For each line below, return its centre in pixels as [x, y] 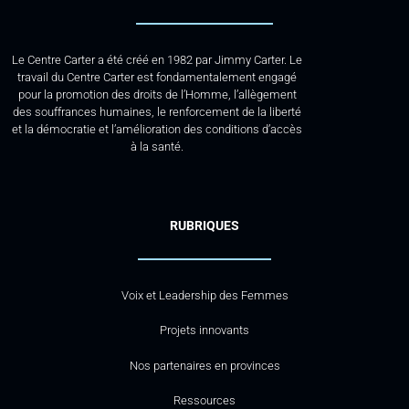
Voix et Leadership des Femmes [204, 295]
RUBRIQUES [204, 225]
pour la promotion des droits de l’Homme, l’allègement [157, 95]
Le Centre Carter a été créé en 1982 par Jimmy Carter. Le [157, 60]
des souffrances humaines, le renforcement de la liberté [157, 112]
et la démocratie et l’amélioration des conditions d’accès [157, 130]
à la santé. [157, 147]
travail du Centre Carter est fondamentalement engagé [157, 78]
